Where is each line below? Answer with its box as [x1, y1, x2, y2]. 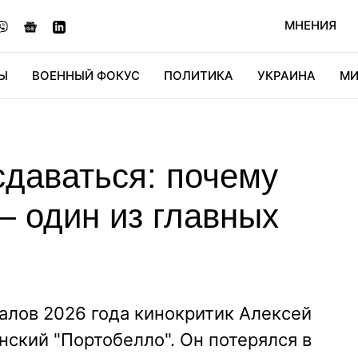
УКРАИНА [257, 68, 316, 83]
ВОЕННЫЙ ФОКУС [32, 68, 140, 83]
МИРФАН [239, 113, 292, 129]
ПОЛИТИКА [164, 68, 233, 83]
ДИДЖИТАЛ [85, 113, 157, 129]
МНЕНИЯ [284, 18, 336, 33]
